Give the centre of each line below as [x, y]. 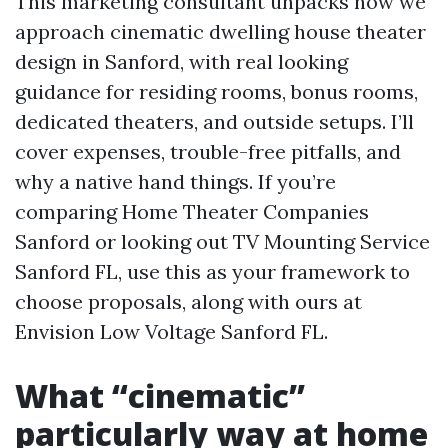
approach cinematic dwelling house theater [220, 31]
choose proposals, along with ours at [188, 301]
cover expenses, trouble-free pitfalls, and [208, 151]
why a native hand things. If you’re [175, 181]
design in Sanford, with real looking [181, 61]
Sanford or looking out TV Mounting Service [222, 241]
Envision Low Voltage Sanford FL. [171, 331]
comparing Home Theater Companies [192, 211]
